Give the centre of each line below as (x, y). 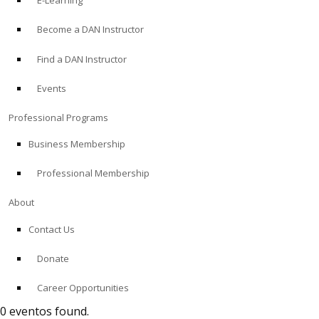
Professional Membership (93, 173)
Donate (53, 258)
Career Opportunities (83, 288)
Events (52, 88)
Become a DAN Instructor (90, 30)
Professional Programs (58, 117)
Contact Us (52, 229)
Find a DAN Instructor (82, 59)
